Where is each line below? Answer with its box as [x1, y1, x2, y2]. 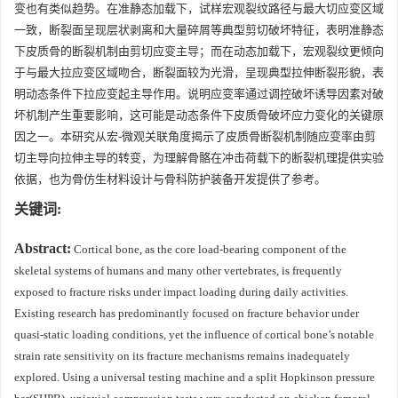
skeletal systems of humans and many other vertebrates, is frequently [14, 264, 342, 277]
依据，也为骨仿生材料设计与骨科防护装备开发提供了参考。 [14, 172, 326, 186]
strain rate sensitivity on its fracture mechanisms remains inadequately [14, 349, 350, 362]
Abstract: [14, 241, 71, 256]
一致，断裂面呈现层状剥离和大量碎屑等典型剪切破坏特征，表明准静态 [14, 23, 384, 36]
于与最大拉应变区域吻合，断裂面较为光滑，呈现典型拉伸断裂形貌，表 [14, 66, 384, 79]
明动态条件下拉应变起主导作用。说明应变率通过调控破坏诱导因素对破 [14, 87, 384, 100]
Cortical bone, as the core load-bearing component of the [71, 243, 346, 256]
